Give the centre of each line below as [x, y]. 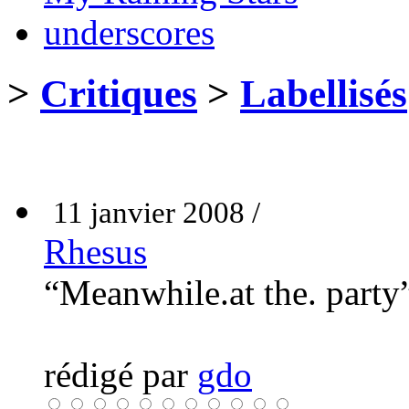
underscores [129, 32]
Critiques [119, 93]
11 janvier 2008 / [157, 212]
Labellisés [324, 93]
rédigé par [121, 374]
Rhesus [95, 251]
